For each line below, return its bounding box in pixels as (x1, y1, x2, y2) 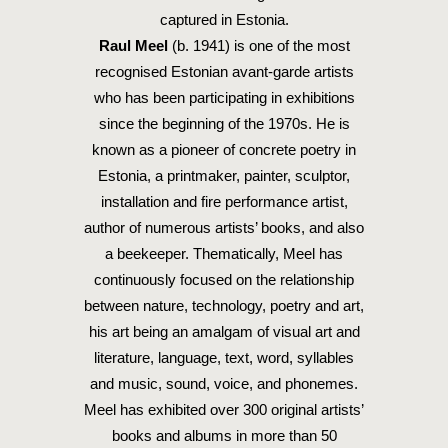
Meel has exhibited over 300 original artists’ (84, 401, 364, 418)
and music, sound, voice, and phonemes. (90, 375, 358, 392)
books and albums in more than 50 (111, 427, 337, 444)
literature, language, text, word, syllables (94, 349, 354, 366)
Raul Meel (98, 37, 172, 54)
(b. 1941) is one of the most (171, 37, 350, 54)
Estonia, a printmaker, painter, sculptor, (98, 167, 350, 184)
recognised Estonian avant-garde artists (94, 63, 354, 80)
